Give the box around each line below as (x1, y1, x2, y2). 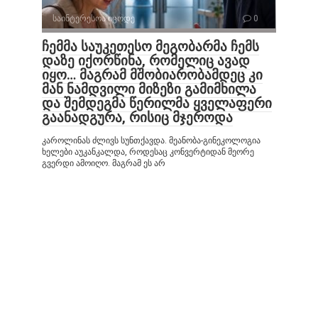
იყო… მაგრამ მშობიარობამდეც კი (42, 67, 263, 83)
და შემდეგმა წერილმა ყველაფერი (42, 95, 272, 111)
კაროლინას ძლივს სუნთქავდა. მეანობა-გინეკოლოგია (42, 136, 261, 146)
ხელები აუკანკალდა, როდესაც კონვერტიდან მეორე (42, 147, 254, 157)
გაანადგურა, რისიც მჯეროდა (42, 109, 233, 126)
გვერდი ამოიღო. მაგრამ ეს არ (42, 158, 165, 168)
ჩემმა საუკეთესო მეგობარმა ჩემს (42, 38, 259, 55)
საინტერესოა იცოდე (53, 13, 135, 23)
